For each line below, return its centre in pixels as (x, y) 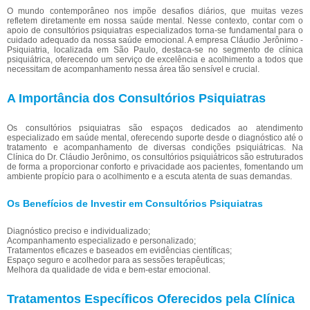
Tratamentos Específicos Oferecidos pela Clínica (151, 299)
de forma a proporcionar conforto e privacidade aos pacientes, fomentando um (155, 167)
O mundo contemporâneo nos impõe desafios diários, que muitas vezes (155, 11)
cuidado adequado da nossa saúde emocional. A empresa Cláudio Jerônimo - (155, 40)
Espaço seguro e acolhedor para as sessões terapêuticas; (116, 261)
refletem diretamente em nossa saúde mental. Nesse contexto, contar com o (155, 21)
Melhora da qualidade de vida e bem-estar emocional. (109, 270)
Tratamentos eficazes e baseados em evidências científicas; (119, 251)
